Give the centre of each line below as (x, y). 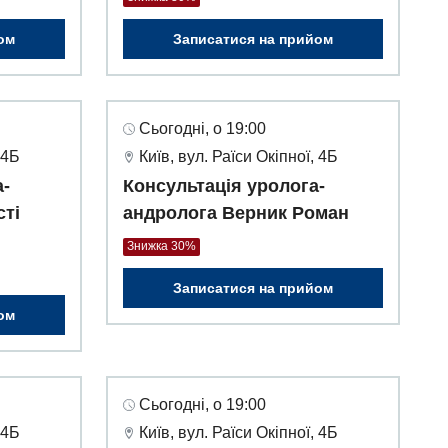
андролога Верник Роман (236, 213)
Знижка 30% (161, 246)
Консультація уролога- (224, 186)
